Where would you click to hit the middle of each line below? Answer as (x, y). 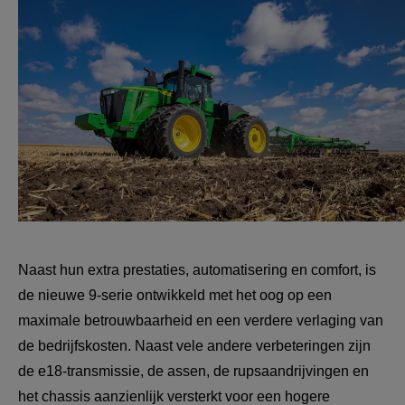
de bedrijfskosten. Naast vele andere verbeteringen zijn (196, 346)
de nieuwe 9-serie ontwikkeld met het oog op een (177, 296)
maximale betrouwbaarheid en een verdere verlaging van (202, 321)
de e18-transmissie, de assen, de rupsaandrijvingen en (195, 372)
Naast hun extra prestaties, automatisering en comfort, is (199, 270)
